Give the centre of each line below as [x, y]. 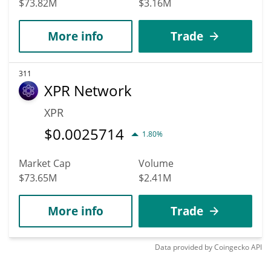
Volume [156, 163]
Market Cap [45, 163]
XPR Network [88, 90]
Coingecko [232, 247]
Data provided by [184, 247]
